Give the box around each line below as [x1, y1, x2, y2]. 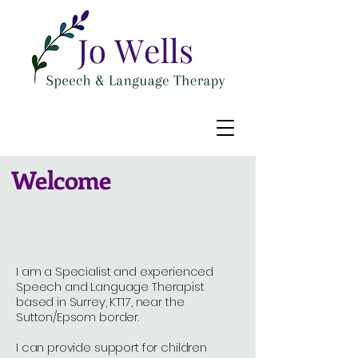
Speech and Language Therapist [16, 278, 205, 295]
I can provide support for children [16, 339, 207, 356]
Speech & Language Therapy [16, 219, 196, 237]
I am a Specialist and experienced [16, 263, 214, 280]
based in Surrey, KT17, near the [16, 293, 185, 310]
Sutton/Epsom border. [16, 308, 140, 325]
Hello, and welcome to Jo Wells [16, 203, 207, 221]
